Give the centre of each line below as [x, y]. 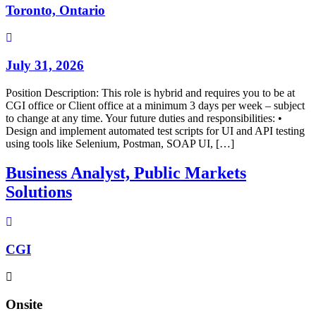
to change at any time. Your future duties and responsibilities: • [144, 118]
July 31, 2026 [45, 65]
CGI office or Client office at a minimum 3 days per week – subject [155, 105]
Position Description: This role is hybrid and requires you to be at [150, 92]
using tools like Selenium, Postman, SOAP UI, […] [120, 143]
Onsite [24, 304]
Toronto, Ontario [55, 11]
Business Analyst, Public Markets [126, 173]
